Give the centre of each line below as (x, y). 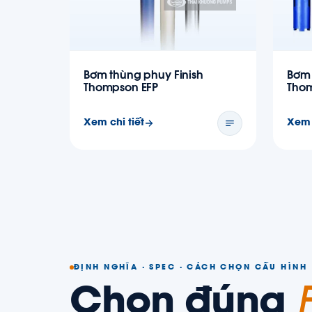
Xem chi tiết (114, 123)
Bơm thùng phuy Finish (143, 76)
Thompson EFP (121, 88)
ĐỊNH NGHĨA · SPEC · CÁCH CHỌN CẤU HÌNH (190, 267)
